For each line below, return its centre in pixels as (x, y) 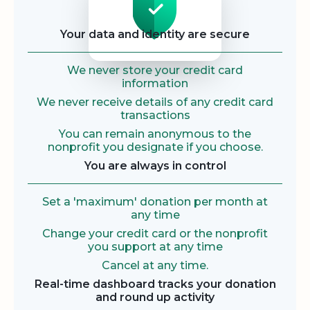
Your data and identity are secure (155, 35)
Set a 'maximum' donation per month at (155, 202)
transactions (155, 116)
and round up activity (155, 298)
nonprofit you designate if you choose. (155, 147)
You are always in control (155, 166)
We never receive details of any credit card (155, 102)
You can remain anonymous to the (155, 134)
